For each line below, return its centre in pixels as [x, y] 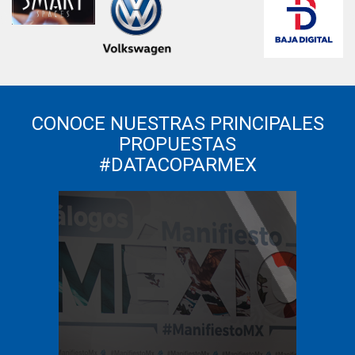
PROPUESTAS [177, 144]
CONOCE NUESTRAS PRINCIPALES [177, 124]
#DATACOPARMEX [177, 165]
